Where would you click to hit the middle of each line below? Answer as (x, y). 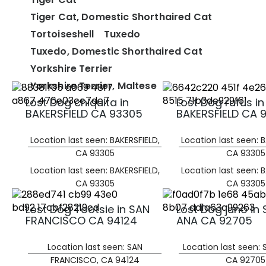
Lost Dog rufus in (220, 103)
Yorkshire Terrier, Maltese (93, 86)
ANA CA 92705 (214, 221)
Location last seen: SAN (95, 247)
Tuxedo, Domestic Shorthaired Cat (116, 52)
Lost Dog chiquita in (77, 103)
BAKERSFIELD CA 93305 (84, 114)
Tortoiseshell (62, 34)
